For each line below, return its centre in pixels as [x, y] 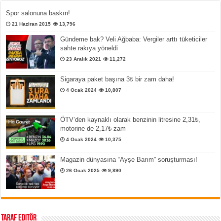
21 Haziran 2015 [32, 24]
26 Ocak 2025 [83, 170]
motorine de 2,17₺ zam [93, 128]
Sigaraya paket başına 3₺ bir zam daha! [117, 79]
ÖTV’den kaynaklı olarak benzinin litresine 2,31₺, [130, 119]
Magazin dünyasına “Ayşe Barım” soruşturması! [129, 159]
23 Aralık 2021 [84, 59]
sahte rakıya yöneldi [89, 48]
